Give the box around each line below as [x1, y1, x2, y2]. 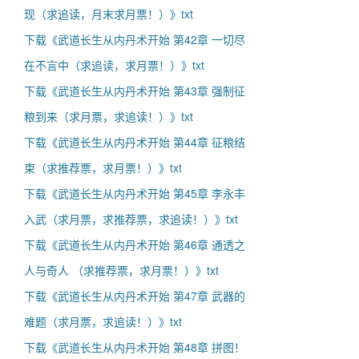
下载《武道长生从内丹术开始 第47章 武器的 [24, 288, 245, 304]
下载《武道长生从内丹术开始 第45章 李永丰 [24, 185, 245, 201]
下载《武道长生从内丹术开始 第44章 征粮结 [24, 134, 245, 150]
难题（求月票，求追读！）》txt [24, 313, 182, 329]
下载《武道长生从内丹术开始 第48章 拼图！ [24, 339, 245, 355]
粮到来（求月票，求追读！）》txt [24, 108, 193, 124]
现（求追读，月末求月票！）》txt [24, 6, 193, 22]
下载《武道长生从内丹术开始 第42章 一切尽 [24, 31, 245, 47]
